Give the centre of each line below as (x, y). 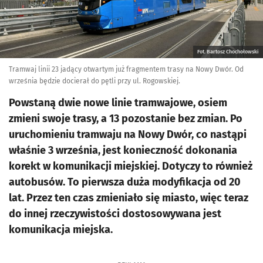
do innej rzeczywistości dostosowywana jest (115, 214)
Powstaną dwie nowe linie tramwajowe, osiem (118, 103)
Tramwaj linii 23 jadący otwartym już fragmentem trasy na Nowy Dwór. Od (126, 69)
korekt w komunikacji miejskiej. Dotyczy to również (131, 166)
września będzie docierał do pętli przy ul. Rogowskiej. (95, 81)
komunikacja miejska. (61, 230)
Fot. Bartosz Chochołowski (228, 52)
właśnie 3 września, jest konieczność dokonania (123, 150)
